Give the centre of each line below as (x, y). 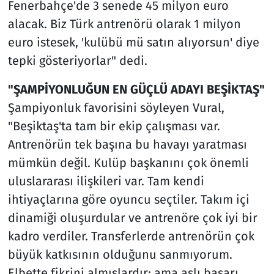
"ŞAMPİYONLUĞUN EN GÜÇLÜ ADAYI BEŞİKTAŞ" (136, 89)
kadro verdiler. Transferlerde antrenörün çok (131, 236)
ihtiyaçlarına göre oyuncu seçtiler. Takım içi (128, 199)
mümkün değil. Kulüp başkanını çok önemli (128, 162)
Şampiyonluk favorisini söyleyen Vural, (116, 107)
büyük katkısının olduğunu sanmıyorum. (120, 254)
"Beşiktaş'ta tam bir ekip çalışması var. (114, 126)
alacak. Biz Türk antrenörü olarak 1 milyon (124, 24)
